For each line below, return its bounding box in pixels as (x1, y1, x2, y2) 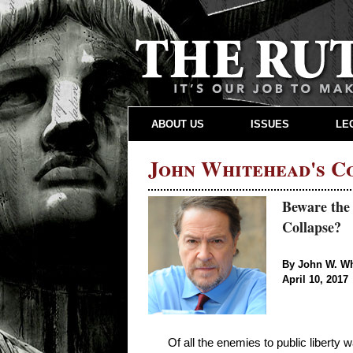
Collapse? (282, 217, 341, 238)
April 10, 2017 (282, 273, 348, 286)
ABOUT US (151, 117, 205, 130)
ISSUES (250, 117, 289, 130)
